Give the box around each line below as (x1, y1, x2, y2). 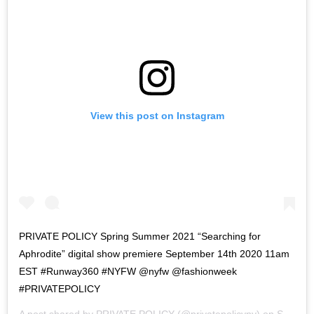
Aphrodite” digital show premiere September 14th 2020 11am (19, 248, 289, 260)
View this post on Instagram (90, 110, 224, 122)
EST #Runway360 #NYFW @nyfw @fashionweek (19, 266, 237, 278)
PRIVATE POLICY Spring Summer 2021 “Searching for (19, 231, 261, 243)
